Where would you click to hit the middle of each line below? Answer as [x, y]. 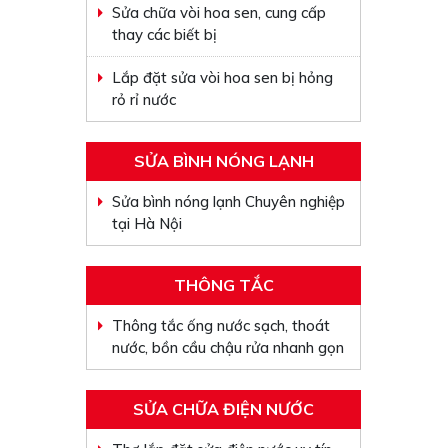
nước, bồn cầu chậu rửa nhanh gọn [228, 347]
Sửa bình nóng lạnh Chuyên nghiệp [229, 201]
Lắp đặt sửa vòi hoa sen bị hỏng [223, 77]
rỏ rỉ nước [144, 99]
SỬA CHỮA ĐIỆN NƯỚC [224, 409]
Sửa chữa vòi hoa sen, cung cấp [219, 12]
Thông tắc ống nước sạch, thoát [221, 325]
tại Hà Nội [147, 223]
